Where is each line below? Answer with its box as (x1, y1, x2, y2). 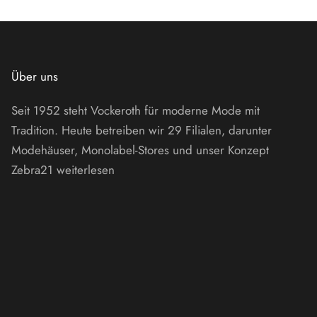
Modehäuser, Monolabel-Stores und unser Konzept (11, 141, 269, 158)
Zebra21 (11, 161, 57, 178)
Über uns (11, 67, 58, 85)
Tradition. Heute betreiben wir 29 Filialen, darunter (11, 121, 272, 139)
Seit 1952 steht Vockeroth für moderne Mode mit (11, 101, 260, 119)
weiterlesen (57, 161, 115, 178)
